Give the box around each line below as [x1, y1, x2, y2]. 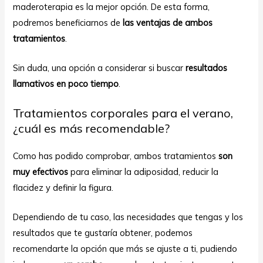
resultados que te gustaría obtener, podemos [13, 227, 193, 238]
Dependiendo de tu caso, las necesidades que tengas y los [13, 211, 244, 222]
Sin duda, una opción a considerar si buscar [13, 62, 184, 74]
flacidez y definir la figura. [13, 181, 114, 193]
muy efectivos [13, 166, 69, 177]
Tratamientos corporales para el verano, [13, 105, 234, 120]
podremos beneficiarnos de [13, 16, 123, 28]
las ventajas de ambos [123, 16, 213, 28]
